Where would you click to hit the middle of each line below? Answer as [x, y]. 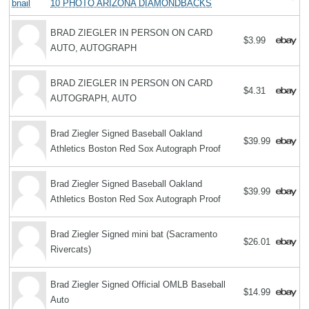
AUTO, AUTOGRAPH [94, 48]
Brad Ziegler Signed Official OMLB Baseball [138, 285]
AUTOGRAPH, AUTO [94, 99]
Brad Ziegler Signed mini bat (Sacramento [134, 235]
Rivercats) [71, 250]
